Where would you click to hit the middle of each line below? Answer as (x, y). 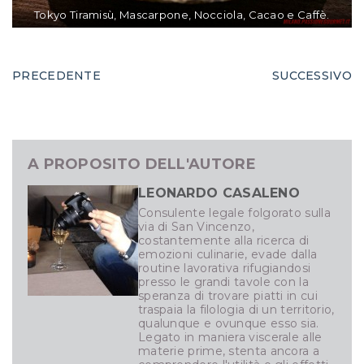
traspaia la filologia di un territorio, (236, 310)
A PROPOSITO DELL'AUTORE (141, 165)
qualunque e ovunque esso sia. (228, 324)
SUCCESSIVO (312, 76)
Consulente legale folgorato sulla (234, 213)
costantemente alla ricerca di (223, 241)
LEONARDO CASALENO (219, 193)
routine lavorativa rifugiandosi (224, 269)
